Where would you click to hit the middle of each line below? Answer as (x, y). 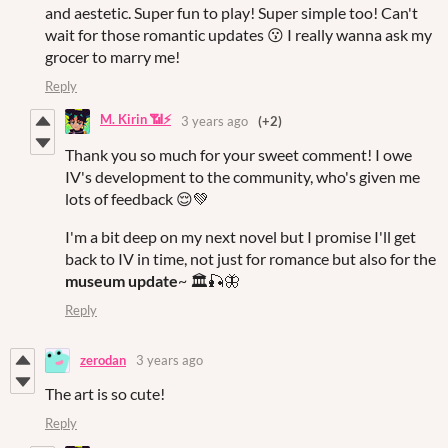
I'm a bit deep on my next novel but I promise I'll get (240, 236)
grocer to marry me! (112, 56)
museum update (121, 280)
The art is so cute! (105, 393)
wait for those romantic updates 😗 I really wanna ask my (238, 34)
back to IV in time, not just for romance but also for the (250, 258)
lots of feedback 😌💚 (137, 198)
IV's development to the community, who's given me (242, 176)
